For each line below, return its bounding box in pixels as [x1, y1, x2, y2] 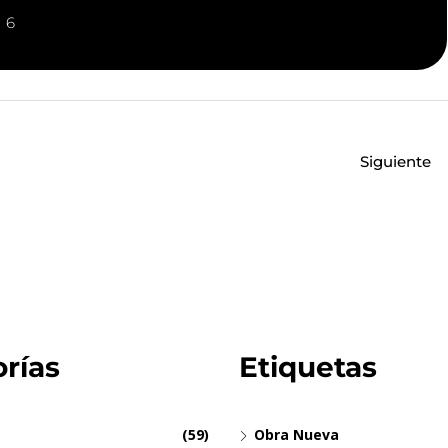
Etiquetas [239, 350, 377, 385]
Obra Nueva [254, 425, 339, 445]
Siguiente [359, 151, 431, 171]
